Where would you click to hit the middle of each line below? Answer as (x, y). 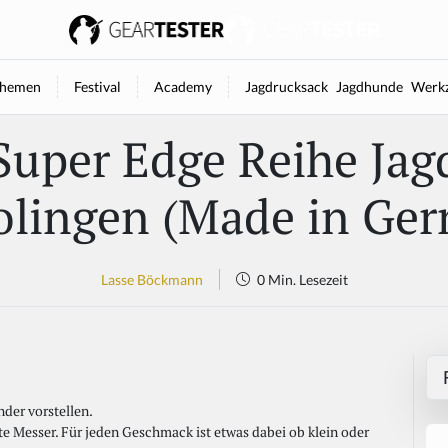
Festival (97, 86)
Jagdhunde (369, 86)
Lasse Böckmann (151, 279)
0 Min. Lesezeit (300, 279)
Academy (182, 86)
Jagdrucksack (286, 86)
